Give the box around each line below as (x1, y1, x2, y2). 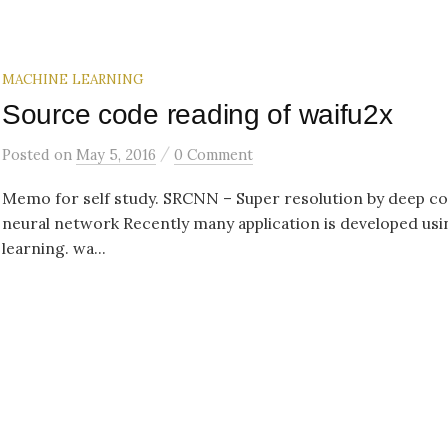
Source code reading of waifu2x (2, 98, 393, 130)
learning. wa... (2, 237, 106, 258)
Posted (2, 144, 54, 164)
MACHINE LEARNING (2, 69, 144, 88)
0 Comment (174, 144, 253, 164)
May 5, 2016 (76, 144, 156, 164)
